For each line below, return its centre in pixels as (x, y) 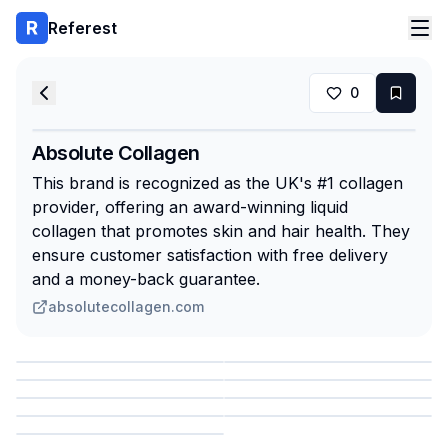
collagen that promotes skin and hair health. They (221, 231)
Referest (82, 28)
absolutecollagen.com (126, 306)
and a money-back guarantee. (146, 279)
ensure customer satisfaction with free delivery (210, 255)
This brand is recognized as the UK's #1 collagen (217, 183)
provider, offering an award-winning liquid (190, 207)
